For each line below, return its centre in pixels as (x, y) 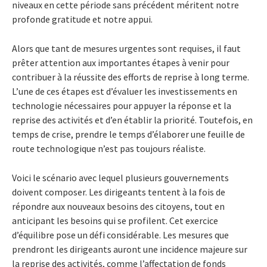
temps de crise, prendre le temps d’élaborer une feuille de (128, 134)
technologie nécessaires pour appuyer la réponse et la (122, 105)
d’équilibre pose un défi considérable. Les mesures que (120, 235)
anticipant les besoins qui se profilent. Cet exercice (115, 220)
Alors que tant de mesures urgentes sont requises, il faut (126, 48)
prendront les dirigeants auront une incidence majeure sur (130, 249)
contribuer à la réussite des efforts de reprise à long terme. (131, 77)
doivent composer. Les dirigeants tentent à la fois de (119, 192)
